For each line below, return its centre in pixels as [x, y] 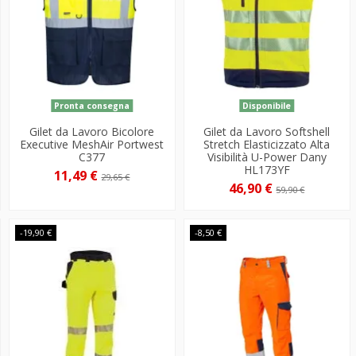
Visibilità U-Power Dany [267, 157]
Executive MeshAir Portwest [92, 144]
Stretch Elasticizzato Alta [267, 144]
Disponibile [267, 105]
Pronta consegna [92, 105]
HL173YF [267, 169]
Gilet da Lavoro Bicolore [92, 131]
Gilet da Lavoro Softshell [267, 131]
